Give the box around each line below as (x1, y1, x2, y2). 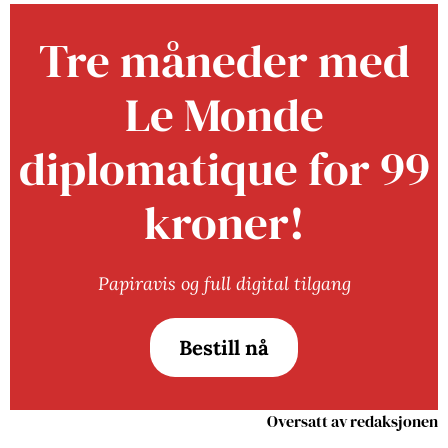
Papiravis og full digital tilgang (97, 272, 351, 295)
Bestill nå (179, 334, 269, 361)
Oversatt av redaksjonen (267, 410, 438, 432)
